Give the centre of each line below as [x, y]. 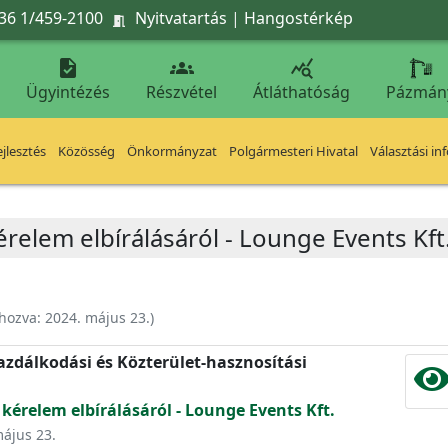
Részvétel [181, 92]
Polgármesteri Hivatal [293, 151]
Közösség [86, 151]
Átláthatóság [301, 92]
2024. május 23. [97, 317]
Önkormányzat [172, 151]
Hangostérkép [298, 17]
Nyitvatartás [181, 17]
